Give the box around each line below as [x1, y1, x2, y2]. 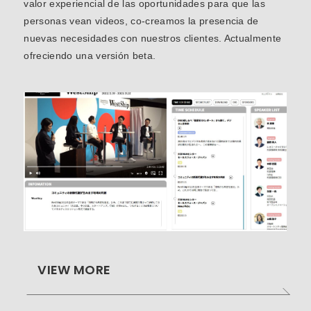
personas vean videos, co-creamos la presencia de [24, 15, 259, 27]
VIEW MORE [37, 261, 111, 279]
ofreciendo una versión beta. [24, 50, 156, 62]
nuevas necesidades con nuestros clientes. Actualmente [24, 33, 282, 44]
